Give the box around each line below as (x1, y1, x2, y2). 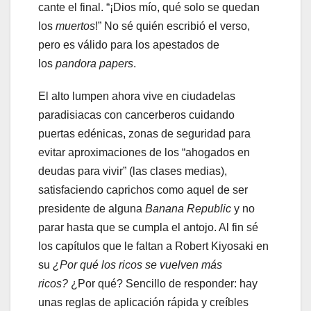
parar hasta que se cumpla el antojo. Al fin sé (38, 221, 258, 234)
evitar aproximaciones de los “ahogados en (38, 146, 250, 159)
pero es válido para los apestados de (38, 39, 219, 51)
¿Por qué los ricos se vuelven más (53, 259, 222, 271)
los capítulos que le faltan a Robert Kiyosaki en (38, 240, 269, 253)
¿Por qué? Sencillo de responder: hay (68, 278, 258, 290)
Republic (187, 203, 231, 215)
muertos (56, 20, 95, 33)
